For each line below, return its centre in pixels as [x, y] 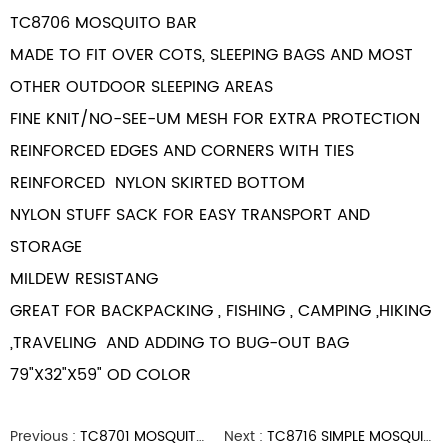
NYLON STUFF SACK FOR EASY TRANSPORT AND [190, 215]
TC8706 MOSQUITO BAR [103, 23]
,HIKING [403, 311]
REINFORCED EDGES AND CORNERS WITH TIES [182, 151]
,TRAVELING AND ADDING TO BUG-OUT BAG [182, 343]
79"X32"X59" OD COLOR [103, 375]
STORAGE [48, 247]
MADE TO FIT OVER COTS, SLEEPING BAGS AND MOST [211, 55]
